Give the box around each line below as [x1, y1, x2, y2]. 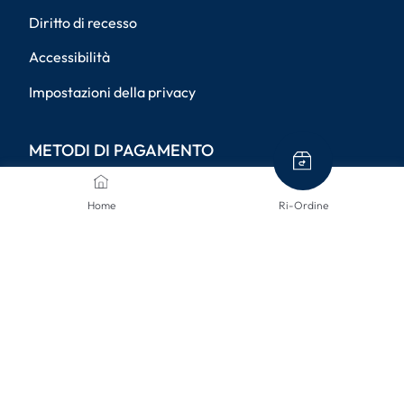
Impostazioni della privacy [29, 83, 196, 102]
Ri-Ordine [278, 198, 328, 212]
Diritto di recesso [29, 14, 137, 32]
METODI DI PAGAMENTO [29, 140, 214, 161]
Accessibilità [29, 48, 110, 67]
